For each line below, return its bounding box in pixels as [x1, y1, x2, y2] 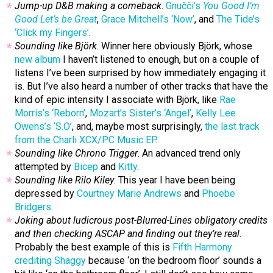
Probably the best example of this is [15, 241, 172, 253]
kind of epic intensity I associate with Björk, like [15, 94, 219, 106]
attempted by [15, 161, 74, 173]
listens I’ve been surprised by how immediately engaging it [15, 67, 266, 79]
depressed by [15, 188, 77, 200]
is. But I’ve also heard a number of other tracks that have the [15, 80, 268, 93]
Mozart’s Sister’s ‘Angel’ [90, 107, 191, 119]
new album [15, 54, 60, 66]
